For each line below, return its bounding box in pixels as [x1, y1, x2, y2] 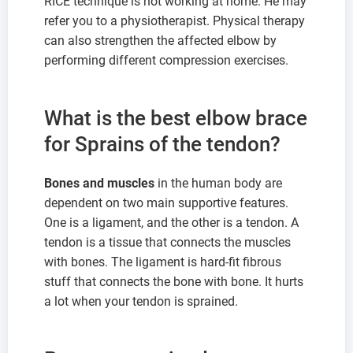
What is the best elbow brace [44, 106, 307, 131]
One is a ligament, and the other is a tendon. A [44, 215, 299, 231]
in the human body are [154, 176, 282, 191]
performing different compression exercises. [44, 53, 288, 69]
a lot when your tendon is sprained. [44, 294, 238, 310]
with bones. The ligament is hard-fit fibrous [44, 255, 281, 270]
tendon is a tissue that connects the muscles [44, 235, 291, 251]
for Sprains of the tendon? [44, 132, 281, 157]
